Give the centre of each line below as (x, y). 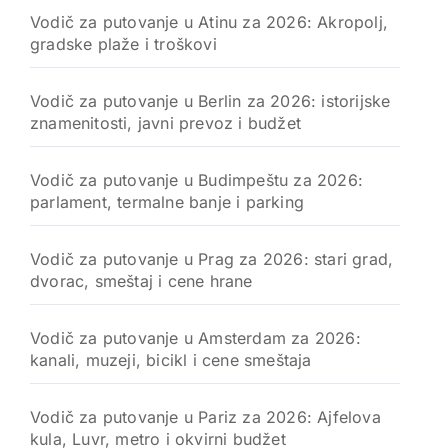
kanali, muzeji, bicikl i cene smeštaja (171, 359)
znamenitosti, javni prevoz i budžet (165, 122)
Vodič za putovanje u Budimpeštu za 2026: (196, 179)
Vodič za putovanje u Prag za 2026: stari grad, (212, 258)
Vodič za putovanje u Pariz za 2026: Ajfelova (205, 416)
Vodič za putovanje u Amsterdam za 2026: (195, 337)
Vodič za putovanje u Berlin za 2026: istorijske (210, 100)
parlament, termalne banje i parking (167, 201)
